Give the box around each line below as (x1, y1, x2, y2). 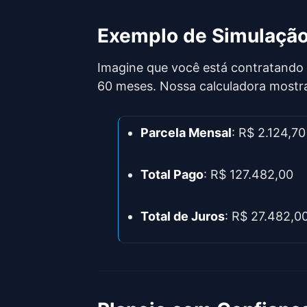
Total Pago (140, 167, 204, 182)
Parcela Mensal (140, 125, 232, 140)
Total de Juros (140, 209, 225, 224)
